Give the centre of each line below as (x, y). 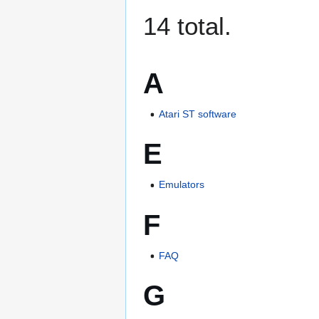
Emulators (182, 185)
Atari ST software (198, 114)
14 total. (187, 26)
